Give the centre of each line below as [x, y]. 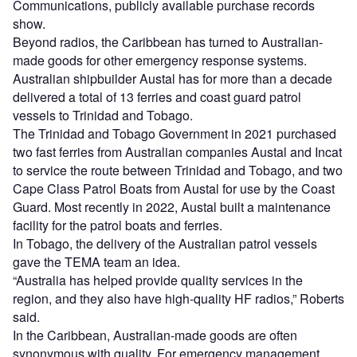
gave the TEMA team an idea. [96, 262]
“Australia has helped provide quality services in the [158, 280]
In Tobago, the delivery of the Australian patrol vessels [165, 244]
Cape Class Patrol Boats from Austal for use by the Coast [174, 189]
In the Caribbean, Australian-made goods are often [155, 335]
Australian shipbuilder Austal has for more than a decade [173, 79]
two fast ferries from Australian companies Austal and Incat [177, 152]
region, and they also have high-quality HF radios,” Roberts [178, 299]
